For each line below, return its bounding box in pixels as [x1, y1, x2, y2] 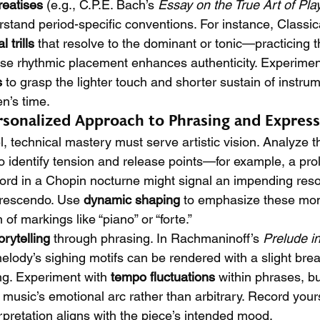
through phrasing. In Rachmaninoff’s [50, 231, 263, 246]
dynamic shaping [84, 192, 180, 207]
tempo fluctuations [111, 269, 215, 284]
